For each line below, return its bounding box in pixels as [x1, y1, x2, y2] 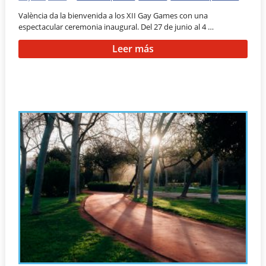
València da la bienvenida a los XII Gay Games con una [18, 9, 208, 21]
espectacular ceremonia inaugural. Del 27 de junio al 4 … [18, 21, 214, 32]
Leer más [112, 42, 154, 56]
